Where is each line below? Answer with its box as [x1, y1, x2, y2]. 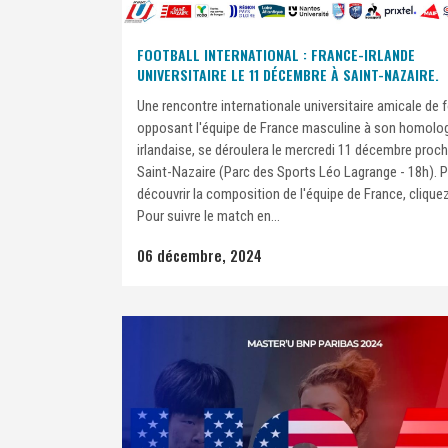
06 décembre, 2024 [137, 243, 262, 266]
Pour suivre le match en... [137, 206, 280, 225]
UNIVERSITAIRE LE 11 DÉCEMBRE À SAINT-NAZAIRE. [137, 63, 439, 85]
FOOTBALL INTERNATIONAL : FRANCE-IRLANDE [137, 43, 415, 65]
